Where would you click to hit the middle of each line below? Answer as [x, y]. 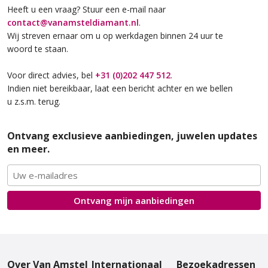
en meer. [29, 149]
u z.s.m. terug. [34, 101]
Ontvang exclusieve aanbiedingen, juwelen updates [133, 135]
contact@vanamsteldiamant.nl [73, 22]
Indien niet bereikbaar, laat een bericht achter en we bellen [120, 88]
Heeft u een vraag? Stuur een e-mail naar [87, 9]
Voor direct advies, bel [51, 75]
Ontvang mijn [104, 200]
